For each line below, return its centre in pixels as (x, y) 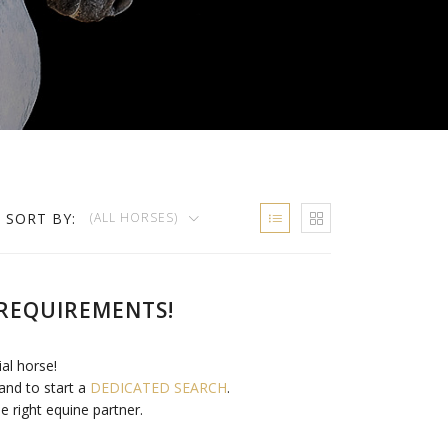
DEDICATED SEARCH (159, 387)
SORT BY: (40, 219)
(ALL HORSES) (136, 218)
